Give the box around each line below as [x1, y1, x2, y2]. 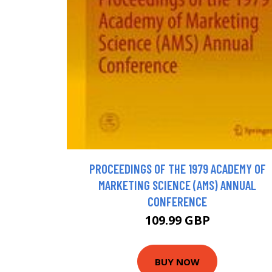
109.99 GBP [144, 212, 210, 229]
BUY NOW [155, 255, 200, 268]
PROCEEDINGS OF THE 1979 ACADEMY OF [89, 161, 266, 177]
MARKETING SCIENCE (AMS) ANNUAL [98, 177, 256, 193]
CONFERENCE [148, 194, 207, 209]
